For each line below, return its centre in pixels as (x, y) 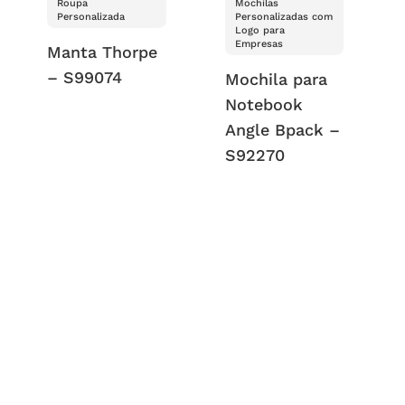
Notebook (264, 104)
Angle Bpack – (282, 129)
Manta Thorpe (103, 52)
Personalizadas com (283, 16)
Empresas (259, 43)
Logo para (259, 30)
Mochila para (276, 79)
